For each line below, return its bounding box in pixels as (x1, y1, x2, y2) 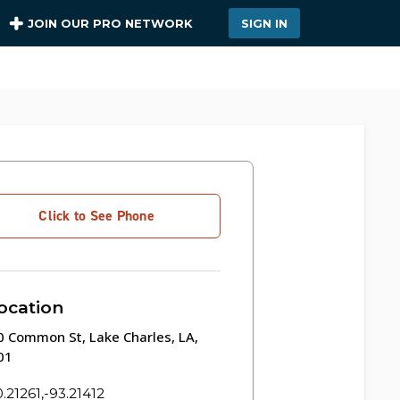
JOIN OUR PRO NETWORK (28, 15, 193, 30)
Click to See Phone (38, 206, 154, 225)
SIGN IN (241, 16, 287, 30)
